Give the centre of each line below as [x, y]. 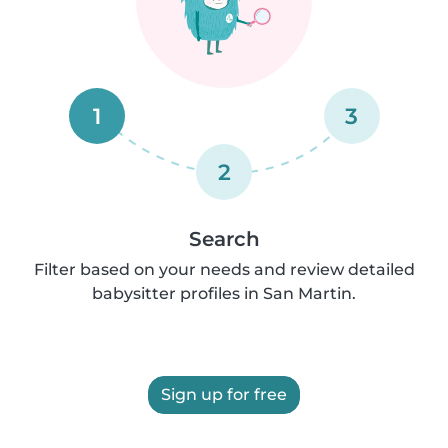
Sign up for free [224, 394]
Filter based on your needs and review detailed [224, 269]
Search [224, 239]
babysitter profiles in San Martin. [224, 293]
